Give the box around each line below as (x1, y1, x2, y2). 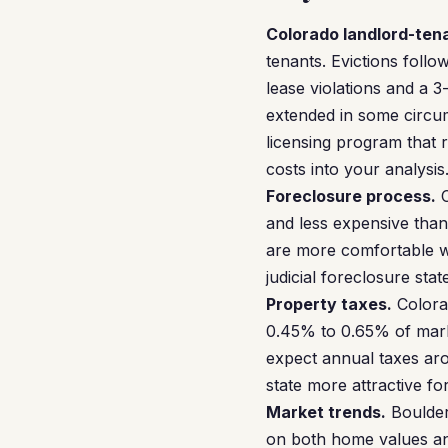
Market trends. (266, 402, 386, 422)
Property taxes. (266, 294, 392, 314)
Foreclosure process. (266, 186, 436, 206)
